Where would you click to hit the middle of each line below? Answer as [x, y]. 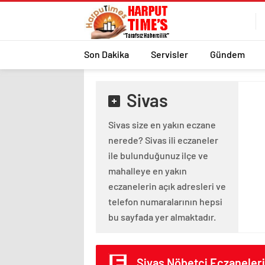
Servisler [169, 54]
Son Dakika [106, 54]
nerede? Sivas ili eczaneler [163, 140]
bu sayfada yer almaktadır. [162, 217]
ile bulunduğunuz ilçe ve [158, 155]
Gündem [227, 54]
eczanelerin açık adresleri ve [167, 186]
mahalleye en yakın [148, 171]
